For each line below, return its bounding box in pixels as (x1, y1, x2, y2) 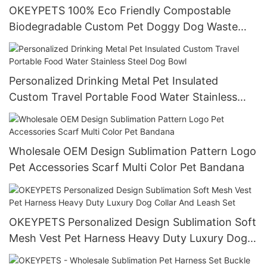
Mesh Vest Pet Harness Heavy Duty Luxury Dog (9, 231, 247, 244)
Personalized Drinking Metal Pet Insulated (9, 74, 218, 87)
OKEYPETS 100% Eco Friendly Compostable (9, 4, 231, 17)
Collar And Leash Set (9, 247, 114, 260)
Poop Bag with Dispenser (9, 36, 136, 49)
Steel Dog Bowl (9, 106, 86, 119)
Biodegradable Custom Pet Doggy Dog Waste (9, 20, 238, 33)
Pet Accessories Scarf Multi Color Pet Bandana (9, 161, 244, 174)
